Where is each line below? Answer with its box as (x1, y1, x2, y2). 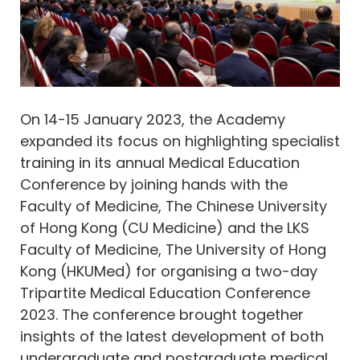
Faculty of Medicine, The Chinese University (20, 196, 327, 217)
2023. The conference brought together (20, 305, 304, 325)
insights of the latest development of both (20, 326, 324, 347)
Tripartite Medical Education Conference (20, 283, 310, 304)
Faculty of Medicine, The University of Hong (20, 239, 326, 260)
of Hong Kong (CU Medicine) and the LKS (20, 218, 309, 239)
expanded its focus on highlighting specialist (20, 131, 340, 152)
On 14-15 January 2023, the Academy (20, 109, 285, 130)
